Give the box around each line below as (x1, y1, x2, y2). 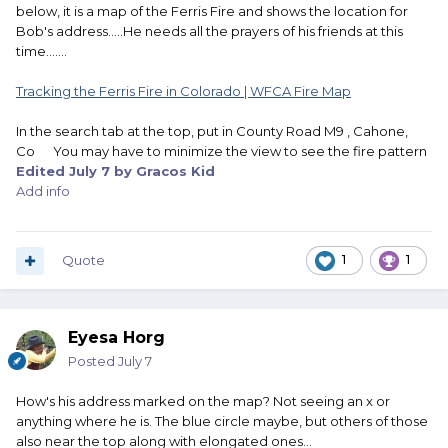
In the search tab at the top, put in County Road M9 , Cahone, (16, 123, 408, 140)
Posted (68, 353, 118, 370)
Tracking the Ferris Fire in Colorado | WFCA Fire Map (16, 83, 351, 100)
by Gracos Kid (110, 163, 215, 180)
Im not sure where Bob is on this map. (36, 135, 277, 152)
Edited (16, 163, 69, 180)
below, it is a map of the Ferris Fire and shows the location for (16, 3, 408, 20)
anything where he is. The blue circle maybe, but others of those (16, 413, 428, 430)
